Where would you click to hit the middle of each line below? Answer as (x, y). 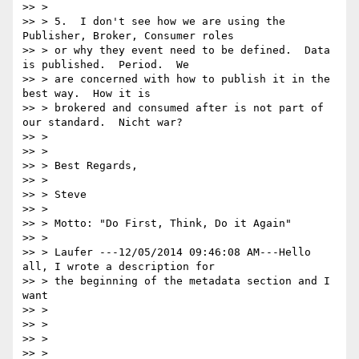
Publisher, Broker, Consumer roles (128, 36)
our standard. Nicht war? (103, 123)
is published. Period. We (106, 65)
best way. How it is (87, 94)
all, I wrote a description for (119, 267)
